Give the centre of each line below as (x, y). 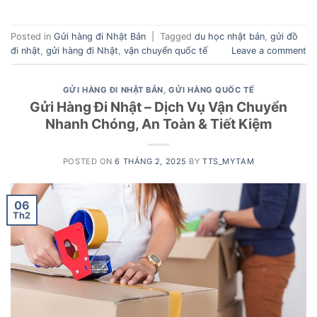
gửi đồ (284, 37)
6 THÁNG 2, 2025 (151, 161)
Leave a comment (269, 51)
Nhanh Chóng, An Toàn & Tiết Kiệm (158, 123)
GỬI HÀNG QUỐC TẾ (212, 90)
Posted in (32, 37)
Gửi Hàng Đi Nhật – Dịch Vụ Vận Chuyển (158, 106)
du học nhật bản (230, 37)
